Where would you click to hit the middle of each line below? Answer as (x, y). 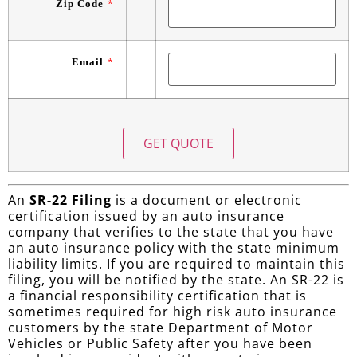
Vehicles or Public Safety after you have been (160, 343)
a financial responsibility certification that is (157, 295)
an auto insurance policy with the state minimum (174, 247)
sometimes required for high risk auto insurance (173, 311)
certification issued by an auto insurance (146, 216)
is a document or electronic (207, 200)
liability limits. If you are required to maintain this (177, 263)
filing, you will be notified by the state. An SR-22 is (176, 279)
